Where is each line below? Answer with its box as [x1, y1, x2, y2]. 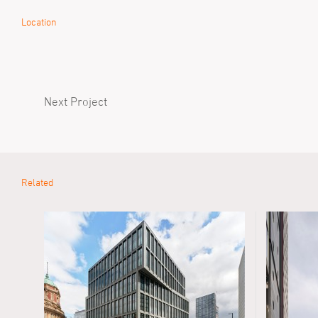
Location [21, 16, 57, 28]
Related [21, 176, 53, 188]
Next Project [44, 94, 107, 109]
